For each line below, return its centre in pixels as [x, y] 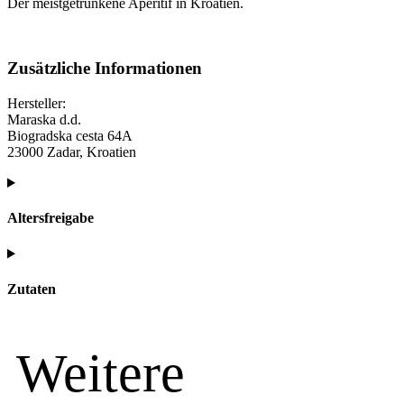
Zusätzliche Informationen [105, 69]
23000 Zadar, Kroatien [72, 152]
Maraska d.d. [44, 120]
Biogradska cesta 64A [70, 136]
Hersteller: [37, 104]
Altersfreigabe [50, 218]
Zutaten [32, 289]
